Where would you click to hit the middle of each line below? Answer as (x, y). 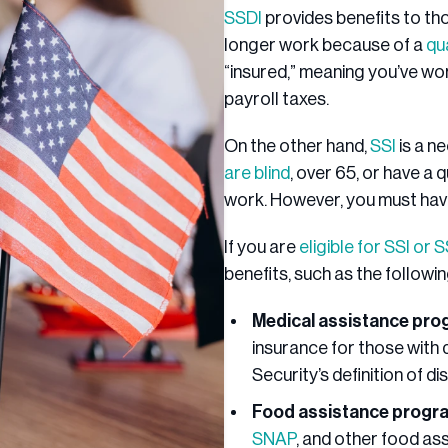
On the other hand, (297, 146)
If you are (261, 247)
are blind (257, 173)
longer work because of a (325, 45)
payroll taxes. (276, 99)
